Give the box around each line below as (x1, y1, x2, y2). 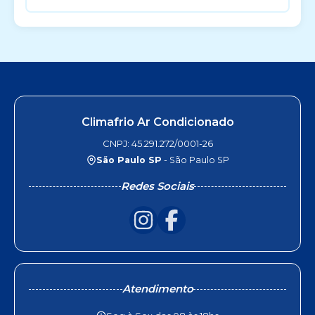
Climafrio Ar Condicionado (81, 115, 234, 129)
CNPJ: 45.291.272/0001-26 (102, 138, 213, 149)
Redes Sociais (121, 179, 194, 193)
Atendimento (122, 282, 193, 295)
